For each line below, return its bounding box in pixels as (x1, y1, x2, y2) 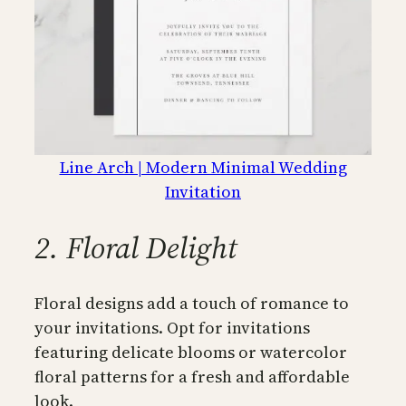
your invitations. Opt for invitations (34, 316, 310, 340)
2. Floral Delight (34, 227, 237, 269)
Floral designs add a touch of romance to (34, 292, 349, 315)
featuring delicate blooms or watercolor (34, 341, 347, 364)
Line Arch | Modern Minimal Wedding (59, 156, 347, 179)
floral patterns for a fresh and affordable (34, 365, 350, 389)
